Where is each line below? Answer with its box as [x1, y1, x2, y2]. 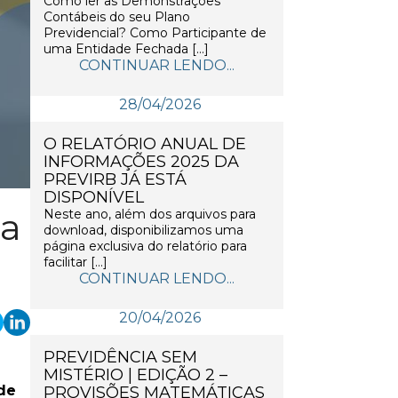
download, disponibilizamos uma [44, 222, 243, 238]
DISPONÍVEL [44, 187, 144, 207]
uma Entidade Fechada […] [44, 41, 209, 57]
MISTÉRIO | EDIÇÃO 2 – [44, 365, 227, 385]
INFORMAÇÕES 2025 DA [44, 152, 239, 171]
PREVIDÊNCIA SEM [44, 347, 197, 367]
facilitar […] [44, 254, 107, 270]
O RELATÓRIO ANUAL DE [44, 134, 246, 154]
